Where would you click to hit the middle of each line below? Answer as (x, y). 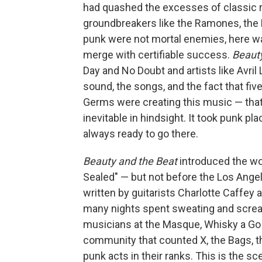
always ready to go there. (141, 133)
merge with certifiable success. (156, 54)
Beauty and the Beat (131, 161)
